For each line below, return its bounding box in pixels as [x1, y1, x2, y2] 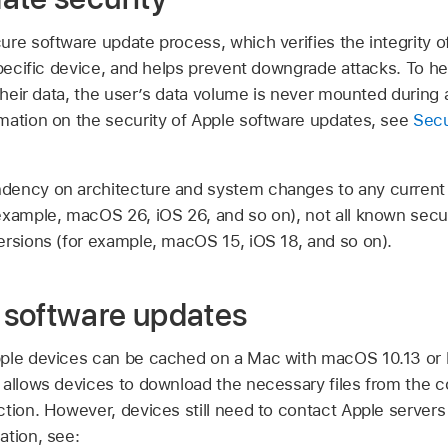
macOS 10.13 [321, 348, 422, 369]
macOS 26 [66, 204, 147, 225]
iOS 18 [248, 230, 298, 251]
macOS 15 [161, 230, 240, 251]
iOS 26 [155, 204, 207, 225]
